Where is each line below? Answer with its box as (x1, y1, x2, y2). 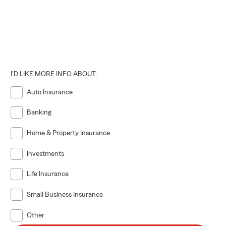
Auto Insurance (27, 88, 73, 96)
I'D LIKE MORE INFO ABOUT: (11, 70, 97, 78)
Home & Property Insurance (27, 130, 110, 137)
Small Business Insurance (27, 191, 103, 199)
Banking (27, 109, 52, 117)
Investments (27, 150, 65, 157)
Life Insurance (27, 171, 69, 178)
